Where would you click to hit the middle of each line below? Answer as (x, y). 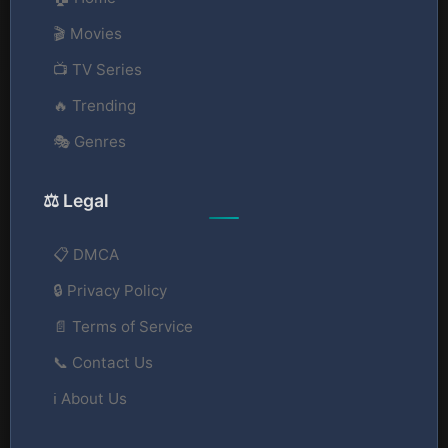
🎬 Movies (87, 33)
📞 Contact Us (103, 362)
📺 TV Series (97, 69)
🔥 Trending (94, 105)
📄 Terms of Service (123, 326)
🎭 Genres (89, 141)
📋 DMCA (86, 254)
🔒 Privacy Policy (110, 290)
